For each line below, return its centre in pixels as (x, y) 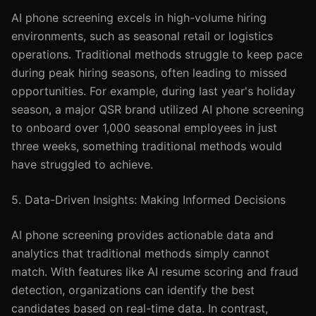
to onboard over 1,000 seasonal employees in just (144, 128)
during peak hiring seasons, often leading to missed (149, 73)
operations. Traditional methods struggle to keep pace (157, 54)
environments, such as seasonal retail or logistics (142, 36)
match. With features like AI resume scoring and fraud (155, 272)
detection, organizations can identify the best (133, 290)
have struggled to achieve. (82, 164)
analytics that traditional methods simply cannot (140, 253)
